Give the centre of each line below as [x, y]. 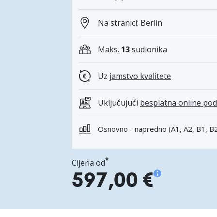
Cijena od [88, 163]
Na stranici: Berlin [130, 23]
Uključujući [119, 103]
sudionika [148, 50]
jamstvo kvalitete [140, 76]
